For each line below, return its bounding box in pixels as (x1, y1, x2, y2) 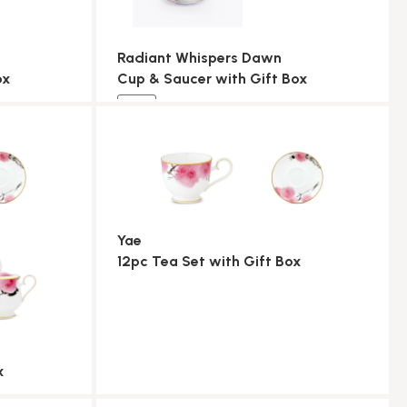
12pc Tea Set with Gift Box (116, 253, 302, 271)
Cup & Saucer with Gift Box (116, 70, 308, 88)
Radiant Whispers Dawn (116, 49, 282, 67)
